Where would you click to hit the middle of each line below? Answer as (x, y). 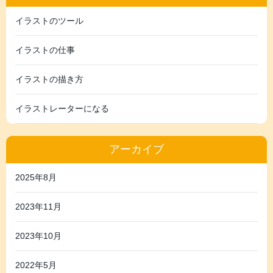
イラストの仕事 (45, 50)
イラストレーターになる (62, 108)
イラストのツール (49, 20)
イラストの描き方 (49, 79)
